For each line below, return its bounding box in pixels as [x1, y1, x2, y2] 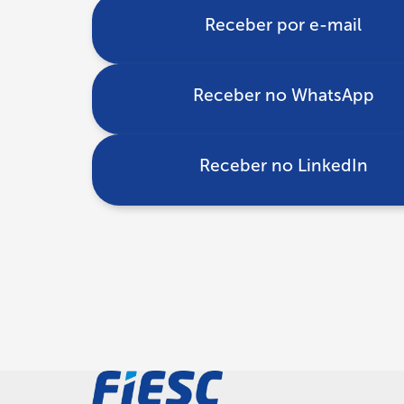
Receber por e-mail [205, 14, 362, 35]
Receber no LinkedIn [198, 155, 368, 177]
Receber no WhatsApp [192, 84, 374, 106]
